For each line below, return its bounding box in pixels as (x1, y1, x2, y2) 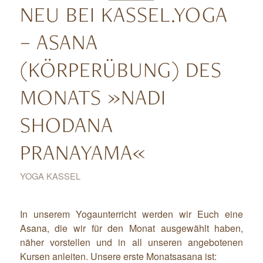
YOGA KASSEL (19, 169, 80, 182)
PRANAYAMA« (19, 137, 146, 166)
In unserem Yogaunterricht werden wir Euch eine (19, 207, 244, 221)
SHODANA (19, 110, 113, 139)
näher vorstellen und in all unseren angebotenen (19, 235, 244, 249)
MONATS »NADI (19, 82, 166, 111)
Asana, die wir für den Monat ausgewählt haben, (19, 221, 244, 235)
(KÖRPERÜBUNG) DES (19, 55, 222, 83)
